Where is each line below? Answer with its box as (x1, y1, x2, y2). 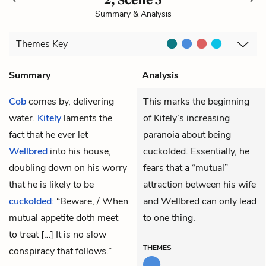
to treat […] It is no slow (9, 227, 106, 241)
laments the (61, 111, 112, 125)
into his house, (47, 144, 111, 158)
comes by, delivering (26, 94, 114, 108)
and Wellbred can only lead (143, 194, 256, 208)
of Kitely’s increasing (143, 111, 230, 125)
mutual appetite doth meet (9, 211, 118, 224)
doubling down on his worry (9, 161, 127, 175)
